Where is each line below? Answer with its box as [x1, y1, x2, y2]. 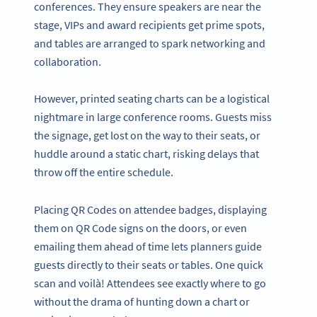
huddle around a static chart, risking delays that [34, 146, 259, 161]
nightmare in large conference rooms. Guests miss [34, 110, 272, 125]
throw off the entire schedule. [34, 165, 173, 180]
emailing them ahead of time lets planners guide [34, 239, 262, 254]
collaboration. [34, 54, 103, 69]
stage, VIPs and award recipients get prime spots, [34, 17, 265, 32]
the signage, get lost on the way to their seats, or [34, 128, 260, 143]
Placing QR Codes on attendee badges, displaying [34, 202, 267, 217]
